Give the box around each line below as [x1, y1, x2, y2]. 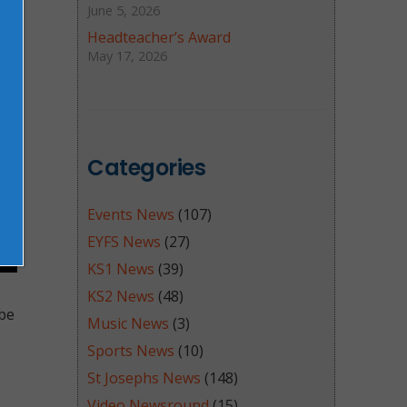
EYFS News [87, 232, 162, 252]
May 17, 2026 [87, 47, 168, 65]
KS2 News [87, 286, 155, 306]
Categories [87, 153, 206, 183]
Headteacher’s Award [87, 27, 232, 47]
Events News [87, 204, 175, 224]
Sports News [87, 341, 175, 361]
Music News [87, 313, 170, 333]
